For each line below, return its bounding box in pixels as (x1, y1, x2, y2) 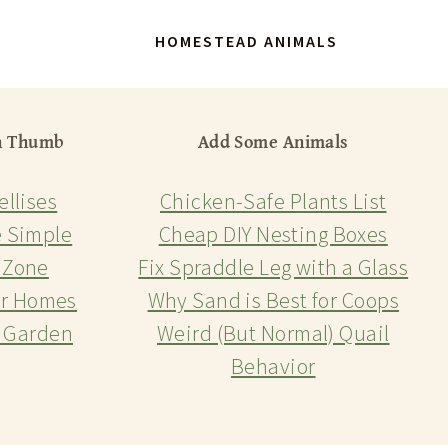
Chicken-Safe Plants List (159, 187, 387, 215)
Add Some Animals (197, 128, 349, 155)
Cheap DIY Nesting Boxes (158, 220, 388, 248)
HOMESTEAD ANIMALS (154, 31, 338, 52)
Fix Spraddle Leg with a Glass (138, 253, 409, 281)
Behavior (230, 352, 316, 380)
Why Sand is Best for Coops (147, 286, 399, 314)
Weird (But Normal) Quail (156, 319, 390, 347)
